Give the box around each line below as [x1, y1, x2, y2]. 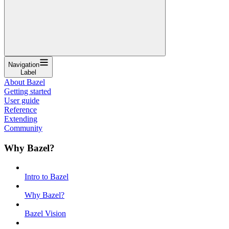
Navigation [8, 60, 39, 68]
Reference [4, 105, 37, 114]
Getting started [4, 86, 51, 96]
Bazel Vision [25, 209, 66, 218]
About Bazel [4, 77, 45, 86]
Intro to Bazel [25, 172, 68, 181]
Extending [4, 114, 37, 123]
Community [4, 123, 42, 132]
